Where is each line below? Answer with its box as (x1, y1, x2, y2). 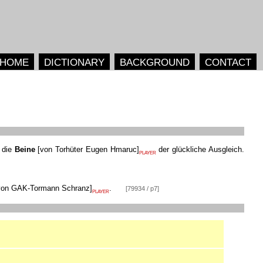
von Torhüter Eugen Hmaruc (40, 145, 137, 154)
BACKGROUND (119, 56, 190, 68)
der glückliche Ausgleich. (156, 145, 245, 154)
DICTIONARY (43, 56, 104, 68)
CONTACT (204, 56, 251, 68)
